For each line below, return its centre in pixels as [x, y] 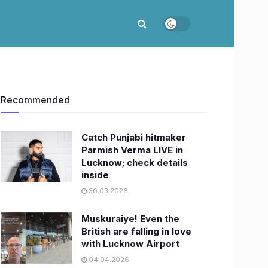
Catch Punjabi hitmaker [134, 137]
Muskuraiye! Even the [130, 219]
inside [95, 175]
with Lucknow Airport [130, 244]
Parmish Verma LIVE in [132, 150]
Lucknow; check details [135, 162]
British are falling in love [136, 231]
